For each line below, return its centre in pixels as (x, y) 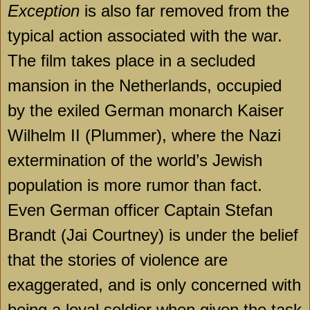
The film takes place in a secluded (131, 61)
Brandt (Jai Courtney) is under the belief (153, 235)
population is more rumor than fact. (135, 185)
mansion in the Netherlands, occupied (145, 86)
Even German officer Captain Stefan (140, 210)
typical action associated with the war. (145, 36)
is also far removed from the (184, 11)
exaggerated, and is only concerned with (154, 285)
